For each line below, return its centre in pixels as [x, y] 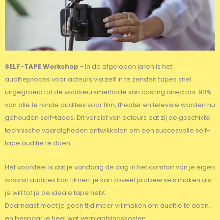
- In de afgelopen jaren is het [125, 66]
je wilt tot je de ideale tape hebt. [56, 192]
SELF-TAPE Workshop [42, 66]
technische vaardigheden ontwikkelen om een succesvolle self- [108, 130]
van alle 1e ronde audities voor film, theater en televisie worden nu [110, 105]
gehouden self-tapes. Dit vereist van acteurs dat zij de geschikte [108, 117]
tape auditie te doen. [38, 143]
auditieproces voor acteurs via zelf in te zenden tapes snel [98, 79]
